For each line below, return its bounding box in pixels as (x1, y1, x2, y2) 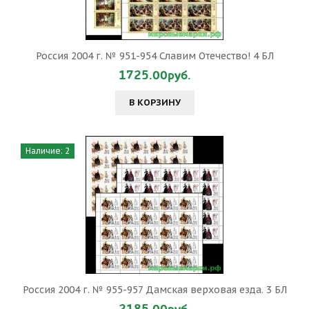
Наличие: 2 (26, 146, 70, 156)
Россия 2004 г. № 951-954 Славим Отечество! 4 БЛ (35, 50, 274, 62)
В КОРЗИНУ (128, 97, 181, 108)
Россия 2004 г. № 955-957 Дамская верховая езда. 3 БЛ (22, 283, 287, 296)
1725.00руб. (118, 67, 191, 84)
